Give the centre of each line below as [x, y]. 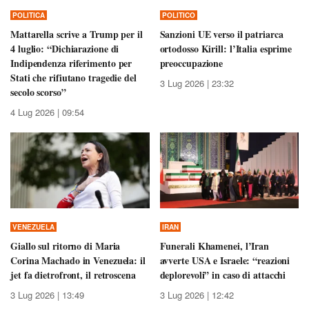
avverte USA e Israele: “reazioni [225, 260]
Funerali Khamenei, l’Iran [214, 246]
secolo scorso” [38, 92]
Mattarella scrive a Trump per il [77, 34]
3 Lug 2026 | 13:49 [47, 295]
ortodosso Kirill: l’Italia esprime [226, 48]
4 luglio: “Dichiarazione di [65, 48]
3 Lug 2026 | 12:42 [197, 295]
